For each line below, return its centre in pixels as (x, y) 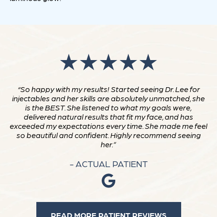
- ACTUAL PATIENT (108, 164)
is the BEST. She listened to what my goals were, (108, 108)
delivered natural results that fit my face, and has (108, 117)
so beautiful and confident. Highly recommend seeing (108, 135)
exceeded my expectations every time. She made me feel (108, 126)
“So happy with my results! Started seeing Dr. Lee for (108, 89)
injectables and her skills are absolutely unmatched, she (108, 98)
